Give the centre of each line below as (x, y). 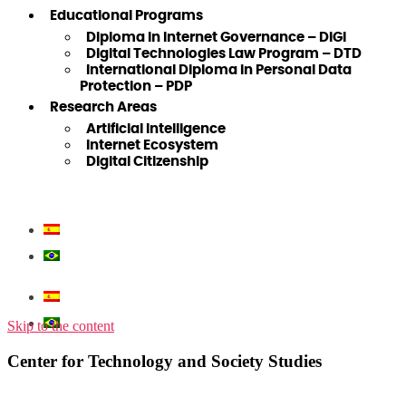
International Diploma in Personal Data (219, 70)
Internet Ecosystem (152, 145)
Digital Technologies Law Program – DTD (224, 54)
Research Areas (103, 107)
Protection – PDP (136, 87)
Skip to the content (61, 326)
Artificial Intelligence (156, 129)
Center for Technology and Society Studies (164, 361)
